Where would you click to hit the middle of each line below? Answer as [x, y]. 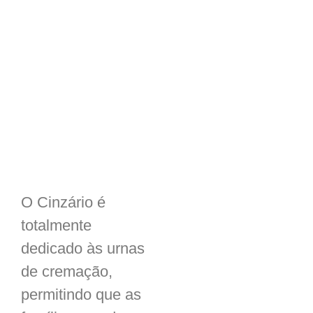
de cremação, [67, 271]
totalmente [56, 225]
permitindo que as [81, 294]
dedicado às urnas [83, 248]
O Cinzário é [63, 202]
